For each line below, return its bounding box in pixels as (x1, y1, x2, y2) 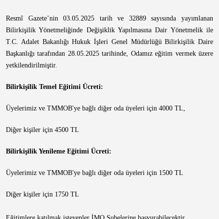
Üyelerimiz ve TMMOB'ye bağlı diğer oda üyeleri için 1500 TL (6, 169, 183, 176)
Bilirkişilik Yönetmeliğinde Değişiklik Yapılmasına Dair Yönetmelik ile (6, 26, 213, 34)
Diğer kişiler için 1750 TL (6, 191, 79, 198)
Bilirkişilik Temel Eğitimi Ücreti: (6, 83, 103, 90)
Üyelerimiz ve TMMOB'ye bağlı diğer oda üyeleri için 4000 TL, (6, 105, 185, 112)
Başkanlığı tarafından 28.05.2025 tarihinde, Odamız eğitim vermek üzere (6, 50, 213, 57)
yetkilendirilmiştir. (6, 62, 57, 69)
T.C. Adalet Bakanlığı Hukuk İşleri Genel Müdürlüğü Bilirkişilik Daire (6, 38, 213, 45)
